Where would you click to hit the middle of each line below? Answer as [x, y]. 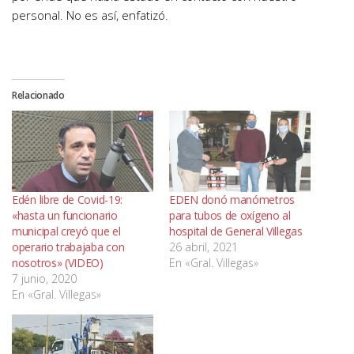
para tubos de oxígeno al [230, 215]
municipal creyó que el [66, 231]
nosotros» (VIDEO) [58, 262]
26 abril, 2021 [203, 247]
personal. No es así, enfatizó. [90, 15]
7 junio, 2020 [44, 278]
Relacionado [38, 96]
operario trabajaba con [68, 247]
